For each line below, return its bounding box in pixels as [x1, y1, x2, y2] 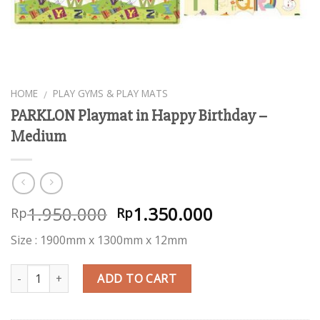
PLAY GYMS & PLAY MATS [53, 86, 169, 100]
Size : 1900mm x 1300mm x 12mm [11, 232, 187, 249]
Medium [11, 126, 66, 146]
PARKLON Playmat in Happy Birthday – [11, 105, 267, 126]
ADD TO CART [97, 271, 177, 287]
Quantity [11, 266, 51, 280]
